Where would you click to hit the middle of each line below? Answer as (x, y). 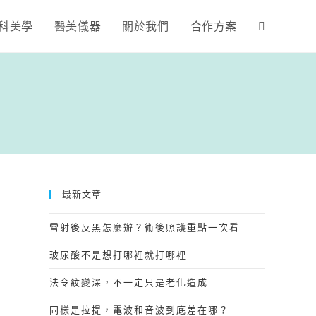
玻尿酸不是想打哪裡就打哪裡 (118, 255)
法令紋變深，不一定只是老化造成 (129, 282)
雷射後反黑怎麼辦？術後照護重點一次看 (145, 227)
